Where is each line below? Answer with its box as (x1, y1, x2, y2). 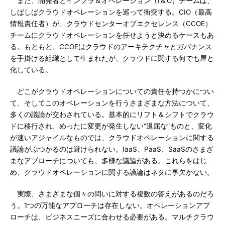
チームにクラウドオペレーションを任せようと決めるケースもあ (10, 31, 214, 39)
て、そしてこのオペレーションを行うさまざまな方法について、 (10, 99, 214, 107)
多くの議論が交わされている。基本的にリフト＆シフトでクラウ (10, 110, 214, 119)
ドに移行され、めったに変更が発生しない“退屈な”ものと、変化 (10, 122, 212, 130)
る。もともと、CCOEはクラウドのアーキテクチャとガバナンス (10, 43, 212, 51)
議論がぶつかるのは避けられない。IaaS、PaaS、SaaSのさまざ (10, 145, 213, 153)
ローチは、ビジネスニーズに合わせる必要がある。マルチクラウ (10, 213, 214, 221)
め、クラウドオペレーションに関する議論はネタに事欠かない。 (10, 168, 214, 176)
